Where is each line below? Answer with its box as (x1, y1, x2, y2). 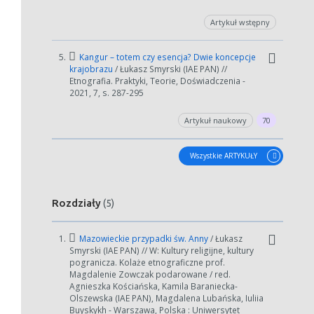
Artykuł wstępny (210, 17, 270, 27)
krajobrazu (69, 63, 115, 75)
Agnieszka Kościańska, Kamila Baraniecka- (69, 280, 238, 292)
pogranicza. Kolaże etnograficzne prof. (69, 257, 225, 268)
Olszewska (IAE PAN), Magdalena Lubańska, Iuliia (69, 292, 264, 304)
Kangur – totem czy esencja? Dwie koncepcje (77, 51, 256, 63)
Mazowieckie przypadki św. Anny (77, 233, 210, 245)
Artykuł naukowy (184, 115, 247, 125)
